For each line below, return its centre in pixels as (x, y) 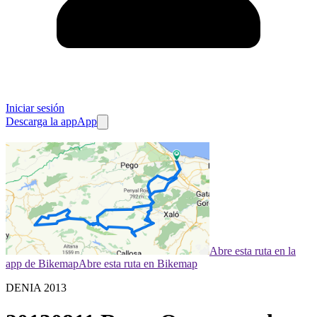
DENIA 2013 (36, 288)
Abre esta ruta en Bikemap (138, 264)
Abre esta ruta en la (253, 251)
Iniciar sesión (35, 108)
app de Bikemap (42, 264)
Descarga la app (41, 122)
